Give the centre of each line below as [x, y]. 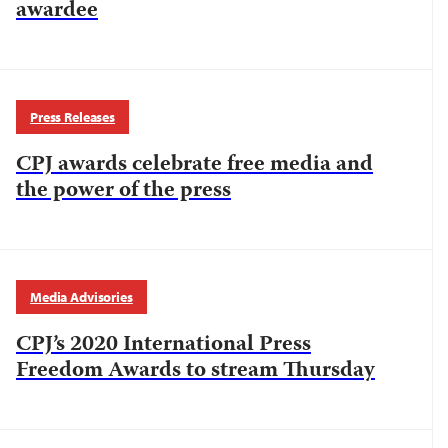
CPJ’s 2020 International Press [163, 345]
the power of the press [123, 191]
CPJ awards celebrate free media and [194, 165]
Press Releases [73, 117]
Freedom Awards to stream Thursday [195, 371]
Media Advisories [81, 297]
